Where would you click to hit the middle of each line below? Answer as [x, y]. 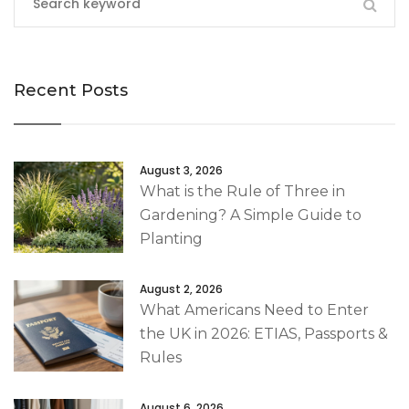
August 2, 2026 [181, 288]
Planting [171, 238]
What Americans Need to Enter [254, 309]
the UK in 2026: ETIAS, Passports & [264, 333]
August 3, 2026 [181, 170]
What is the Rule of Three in [242, 191]
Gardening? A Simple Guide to [251, 215]
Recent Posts [71, 90]
